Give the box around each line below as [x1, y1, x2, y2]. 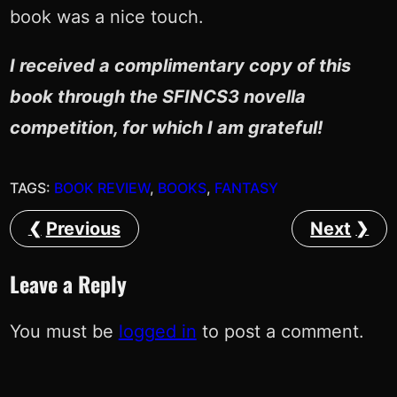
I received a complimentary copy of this [9, 55, 351, 77]
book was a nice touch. [9, 6, 204, 28]
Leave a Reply [9, 267, 127, 300]
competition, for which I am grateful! [9, 117, 323, 139]
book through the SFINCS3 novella [9, 86, 306, 108]
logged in [118, 320, 197, 342]
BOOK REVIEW [53, 179, 150, 198]
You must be [9, 320, 119, 342]
